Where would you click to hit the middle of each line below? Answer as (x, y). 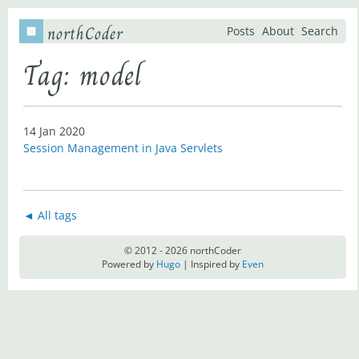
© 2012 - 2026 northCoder (183, 250)
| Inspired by (211, 264)
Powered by (129, 264)
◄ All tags (50, 215)
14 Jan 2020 (54, 131)
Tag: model (83, 75)
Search (320, 31)
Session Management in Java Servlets (123, 148)
